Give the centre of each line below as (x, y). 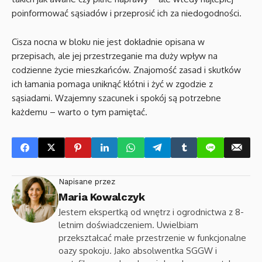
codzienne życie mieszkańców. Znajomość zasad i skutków (126, 70)
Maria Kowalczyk (102, 196)
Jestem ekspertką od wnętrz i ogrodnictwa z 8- (151, 212)
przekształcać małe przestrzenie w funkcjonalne (152, 237)
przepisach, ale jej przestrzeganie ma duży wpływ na (115, 56)
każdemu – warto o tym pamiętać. (80, 112)
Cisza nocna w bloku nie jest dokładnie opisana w (108, 42)
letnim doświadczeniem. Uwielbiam (128, 225)
